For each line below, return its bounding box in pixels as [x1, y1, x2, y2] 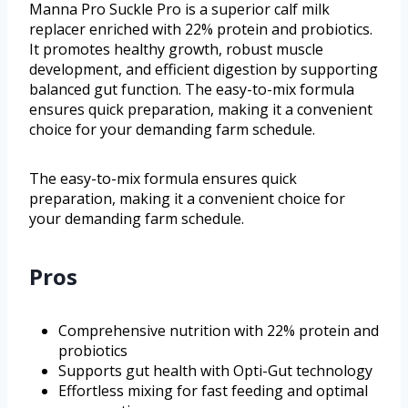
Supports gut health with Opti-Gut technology [58, 361, 372, 382]
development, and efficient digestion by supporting [29, 59, 378, 80]
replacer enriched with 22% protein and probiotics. [29, 19, 372, 40]
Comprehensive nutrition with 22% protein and [58, 321, 379, 342]
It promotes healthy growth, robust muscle [29, 39, 323, 60]
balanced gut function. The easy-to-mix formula [29, 79, 354, 100]
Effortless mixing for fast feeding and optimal [58, 381, 368, 402]
